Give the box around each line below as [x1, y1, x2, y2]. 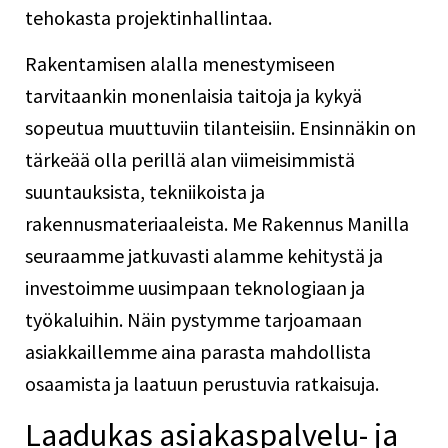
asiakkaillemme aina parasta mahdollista [25, 339, 371, 365]
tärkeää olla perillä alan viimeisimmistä [25, 147, 355, 173]
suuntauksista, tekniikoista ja [25, 179, 265, 205]
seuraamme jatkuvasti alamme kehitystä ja [25, 243, 383, 269]
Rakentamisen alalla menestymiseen [25, 51, 335, 77]
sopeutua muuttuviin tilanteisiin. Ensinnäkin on [25, 115, 416, 141]
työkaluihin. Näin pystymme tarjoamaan [25, 307, 362, 333]
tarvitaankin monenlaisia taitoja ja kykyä [25, 83, 362, 109]
